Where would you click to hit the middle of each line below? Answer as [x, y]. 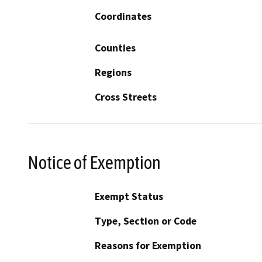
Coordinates [123, 16]
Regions [113, 72]
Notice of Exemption [94, 162]
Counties [115, 48]
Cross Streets [126, 97]
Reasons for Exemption [148, 246]
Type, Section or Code [146, 221]
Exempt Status [129, 197]
